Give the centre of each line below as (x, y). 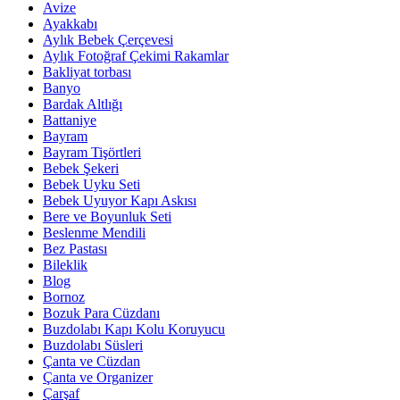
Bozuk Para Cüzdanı (101, 313)
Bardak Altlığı (83, 104)
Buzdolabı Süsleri (93, 346)
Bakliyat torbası (87, 72)
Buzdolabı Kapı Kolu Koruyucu (134, 329)
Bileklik (65, 265)
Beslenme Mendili (94, 233)
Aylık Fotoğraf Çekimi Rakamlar (136, 56)
